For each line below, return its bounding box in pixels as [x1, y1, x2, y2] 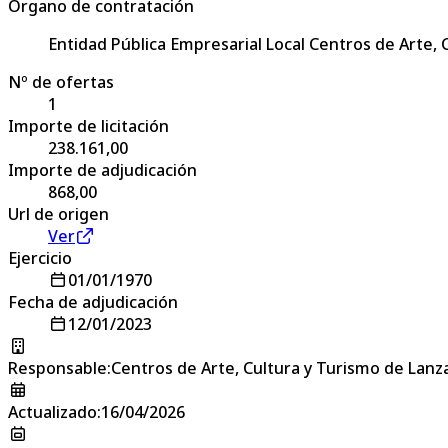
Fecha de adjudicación [8, 290, 178, 313]
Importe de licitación [8, 114, 169, 137]
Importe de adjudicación [8, 158, 197, 181]
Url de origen [8, 202, 109, 225]
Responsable [8, 356, 107, 379]
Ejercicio [8, 246, 72, 269]
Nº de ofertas [8, 70, 114, 93]
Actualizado [8, 400, 97, 423]
